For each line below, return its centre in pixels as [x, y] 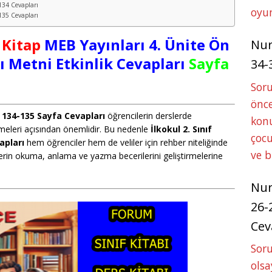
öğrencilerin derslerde [148, 115]
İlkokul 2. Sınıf [181, 129]
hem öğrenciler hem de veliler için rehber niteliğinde [126, 142]
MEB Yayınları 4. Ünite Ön [135, 44]
